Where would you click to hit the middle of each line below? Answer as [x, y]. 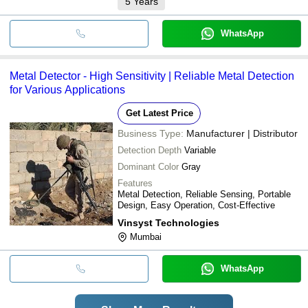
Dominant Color [148, 166]
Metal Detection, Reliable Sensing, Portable [204, 194]
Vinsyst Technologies [168, 222]
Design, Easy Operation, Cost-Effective [196, 205]
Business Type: [151, 133]
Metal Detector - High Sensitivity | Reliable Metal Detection [152, 76]
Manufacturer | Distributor [242, 133]
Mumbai [146, 236]
